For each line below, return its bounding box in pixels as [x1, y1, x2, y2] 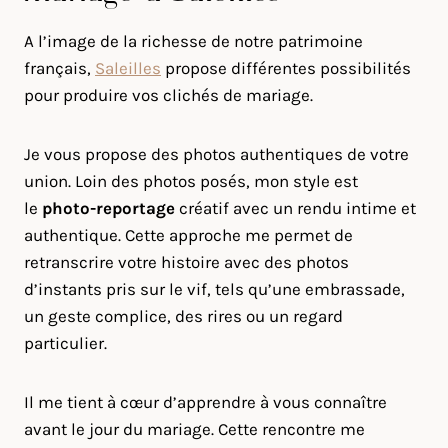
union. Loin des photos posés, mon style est [24, 171, 358, 191]
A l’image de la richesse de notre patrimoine [24, 31, 363, 51]
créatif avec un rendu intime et [175, 198, 416, 218]
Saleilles [95, 58, 161, 78]
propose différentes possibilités [161, 58, 411, 78]
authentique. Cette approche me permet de [24, 225, 353, 245]
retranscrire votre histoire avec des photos [24, 252, 349, 272]
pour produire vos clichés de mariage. [24, 85, 313, 105]
